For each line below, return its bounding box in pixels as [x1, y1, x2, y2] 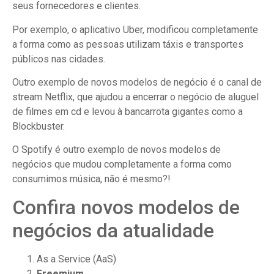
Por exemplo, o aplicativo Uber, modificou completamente [12, 23, 258, 35]
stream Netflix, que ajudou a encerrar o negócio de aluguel [12, 91, 259, 103]
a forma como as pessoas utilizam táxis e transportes [12, 38, 243, 50]
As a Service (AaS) [37, 253, 116, 265]
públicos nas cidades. [12, 53, 105, 65]
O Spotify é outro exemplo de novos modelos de [12, 144, 221, 156]
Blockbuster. [12, 120, 65, 132]
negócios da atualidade [12, 218, 214, 242]
